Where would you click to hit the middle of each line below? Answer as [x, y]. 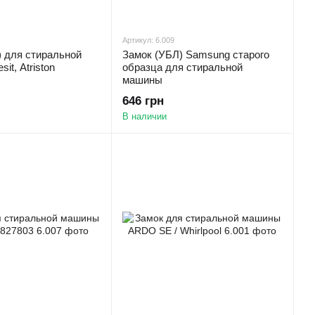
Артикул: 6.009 [148, 40]
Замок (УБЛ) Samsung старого [196, 54]
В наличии [144, 116]
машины [142, 80]
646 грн [143, 101]
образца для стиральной [182, 67]
